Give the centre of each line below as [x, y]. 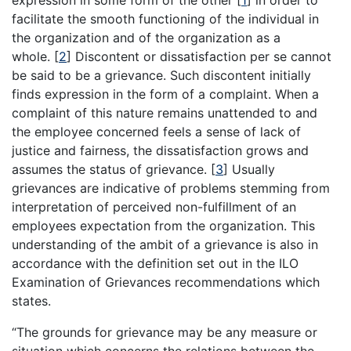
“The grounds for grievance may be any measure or [165, 333]
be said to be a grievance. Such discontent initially [161, 76]
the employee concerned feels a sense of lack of [156, 132]
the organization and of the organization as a [146, 38]
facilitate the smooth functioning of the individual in [165, 19]
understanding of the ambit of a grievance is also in [165, 245]
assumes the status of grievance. [111, 170]
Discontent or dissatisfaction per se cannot [201, 57]
